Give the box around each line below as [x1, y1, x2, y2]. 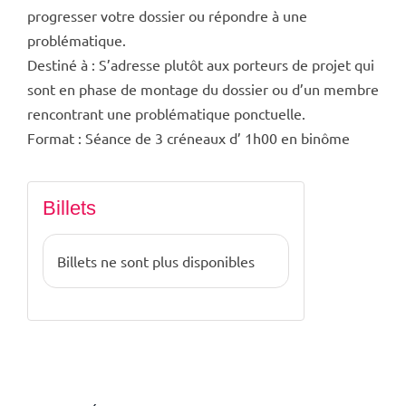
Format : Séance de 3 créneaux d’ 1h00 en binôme [26, 129, 350, 148]
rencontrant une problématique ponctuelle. [26, 104, 305, 123]
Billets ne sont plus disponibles [57, 252, 255, 271]
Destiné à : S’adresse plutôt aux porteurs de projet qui [26, 55, 374, 74]
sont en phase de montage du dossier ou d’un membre [26, 80, 379, 99]
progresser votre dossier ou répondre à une [26, 6, 307, 25]
